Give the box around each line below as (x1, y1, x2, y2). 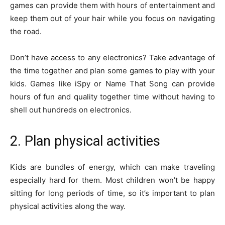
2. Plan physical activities (10, 133, 160, 149)
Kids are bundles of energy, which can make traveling (10, 162, 215, 172)
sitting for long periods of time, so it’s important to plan (10, 188, 215, 198)
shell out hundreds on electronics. (10, 104, 132, 115)
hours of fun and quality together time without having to (10, 91, 215, 101)
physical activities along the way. (10, 201, 126, 211)
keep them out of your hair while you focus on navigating (10, 13, 215, 23)
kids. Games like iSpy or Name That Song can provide (10, 78, 215, 88)
